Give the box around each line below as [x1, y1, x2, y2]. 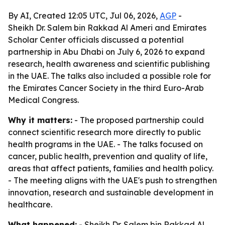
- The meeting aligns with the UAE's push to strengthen [8, 175, 217, 185]
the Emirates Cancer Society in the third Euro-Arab [8, 83, 204, 93]
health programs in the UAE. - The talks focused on [8, 139, 203, 149]
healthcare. [8, 199, 52, 209]
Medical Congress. [8, 95, 79, 105]
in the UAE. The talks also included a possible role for [8, 71, 211, 81]
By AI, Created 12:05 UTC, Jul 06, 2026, [8, 11, 160, 21]
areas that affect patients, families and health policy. [8, 163, 213, 173]
